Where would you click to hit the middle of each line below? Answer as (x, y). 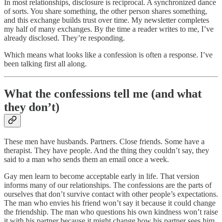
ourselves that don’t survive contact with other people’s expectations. (111, 194)
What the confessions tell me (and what (103, 93)
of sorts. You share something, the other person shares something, (106, 11)
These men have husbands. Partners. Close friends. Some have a (104, 141)
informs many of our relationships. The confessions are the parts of (108, 185)
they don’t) (32, 107)
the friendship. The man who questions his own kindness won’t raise (111, 212)
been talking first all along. (45, 63)
